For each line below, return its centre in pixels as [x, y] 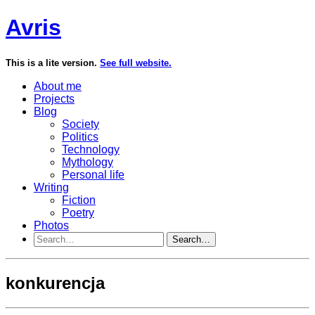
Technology [91, 149]
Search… [191, 239]
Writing [51, 187]
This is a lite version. [53, 63]
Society [81, 124]
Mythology [88, 162]
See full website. [136, 63]
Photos [51, 225]
